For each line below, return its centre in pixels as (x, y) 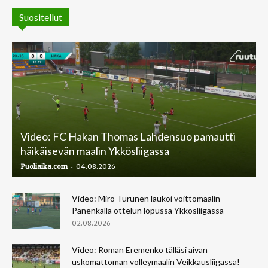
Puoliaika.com (44, 166)
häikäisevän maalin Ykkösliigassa (95, 150)
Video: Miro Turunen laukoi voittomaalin (146, 198)
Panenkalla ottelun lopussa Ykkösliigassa (148, 210)
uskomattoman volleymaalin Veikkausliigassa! (156, 261)
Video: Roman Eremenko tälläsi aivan (140, 249)
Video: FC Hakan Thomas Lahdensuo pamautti (128, 136)
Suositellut (41, 17)
